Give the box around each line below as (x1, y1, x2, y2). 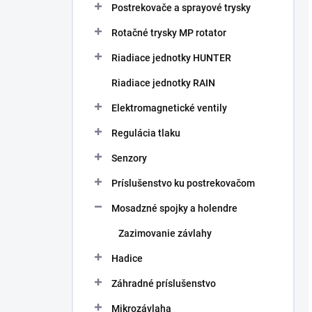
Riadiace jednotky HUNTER (111, 52, 231, 63)
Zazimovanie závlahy (118, 228, 212, 239)
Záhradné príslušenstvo (111, 278, 216, 289)
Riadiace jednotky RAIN (111, 77, 215, 88)
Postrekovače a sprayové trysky (111, 2, 251, 13)
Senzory (111, 153, 147, 164)
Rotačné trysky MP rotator (111, 27, 226, 38)
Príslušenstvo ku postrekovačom (111, 178, 255, 189)
